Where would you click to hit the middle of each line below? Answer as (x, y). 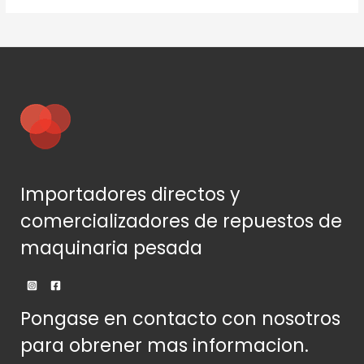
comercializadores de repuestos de (181, 221)
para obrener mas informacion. (165, 346)
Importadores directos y (130, 194)
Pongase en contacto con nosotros (180, 319)
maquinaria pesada (111, 248)
